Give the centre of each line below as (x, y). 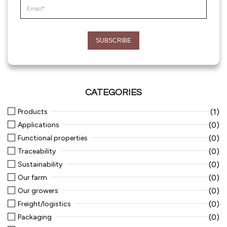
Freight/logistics (44, 204)
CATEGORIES (113, 92)
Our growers (38, 191)
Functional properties (53, 138)
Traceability (37, 151)
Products (33, 112)
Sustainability (40, 164)
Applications (39, 125)
